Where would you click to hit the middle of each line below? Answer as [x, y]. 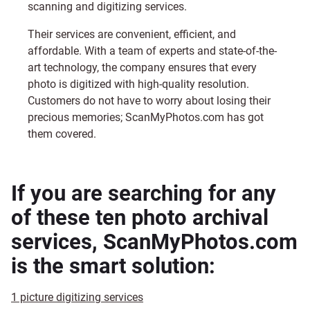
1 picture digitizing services [77, 297]
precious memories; [76, 117]
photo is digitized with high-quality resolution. [138, 84]
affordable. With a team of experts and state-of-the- [152, 51]
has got [244, 117]
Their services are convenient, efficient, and [132, 34]
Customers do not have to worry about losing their [149, 101]
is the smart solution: [113, 266]
